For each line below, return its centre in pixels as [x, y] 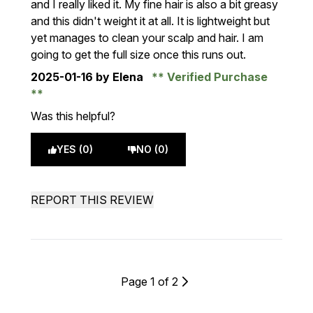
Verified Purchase [216, 77]
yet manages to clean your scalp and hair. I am [147, 38]
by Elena [119, 77]
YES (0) [75, 149]
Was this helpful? [73, 116]
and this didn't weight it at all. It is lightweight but [150, 21]
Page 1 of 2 [150, 282]
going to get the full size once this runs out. [138, 54]
